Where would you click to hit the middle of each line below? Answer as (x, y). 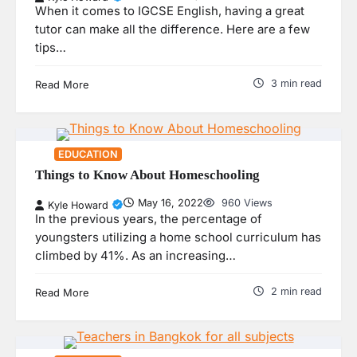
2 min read (296, 291)
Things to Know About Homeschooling (147, 175)
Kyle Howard (78, 205)
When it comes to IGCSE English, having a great (170, 12)
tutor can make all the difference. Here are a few (173, 30)
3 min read (296, 84)
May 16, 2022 (171, 202)
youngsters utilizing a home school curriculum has (178, 237)
